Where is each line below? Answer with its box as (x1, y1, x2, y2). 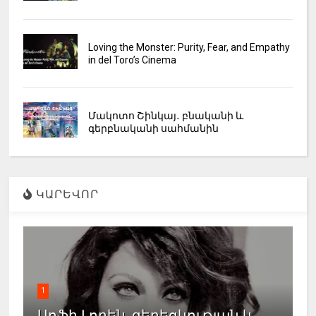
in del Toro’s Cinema (87, 54, 176, 66)
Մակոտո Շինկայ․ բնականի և (87, 110, 243, 122)
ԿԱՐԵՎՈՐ (32, 188, 99, 202)
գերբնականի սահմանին (87, 123, 219, 135)
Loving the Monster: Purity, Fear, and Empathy (87, 42, 290, 54)
